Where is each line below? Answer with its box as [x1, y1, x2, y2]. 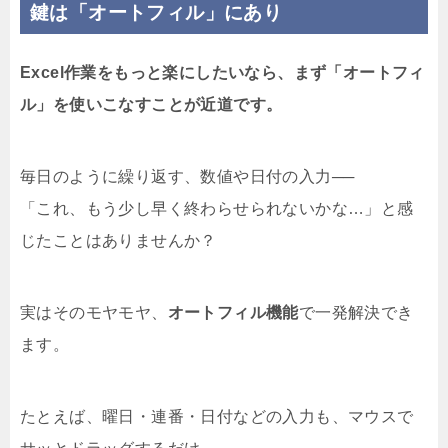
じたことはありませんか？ [20, 232, 217, 250]
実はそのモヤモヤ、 [20, 304, 168, 322]
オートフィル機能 [167, 304, 299, 322]
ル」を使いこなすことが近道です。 [20, 96, 283, 114]
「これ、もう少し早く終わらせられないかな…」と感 [20, 200, 414, 218]
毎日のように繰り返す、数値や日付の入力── [20, 168, 355, 186]
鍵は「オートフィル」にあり [30, 2, 283, 24]
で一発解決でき [298, 304, 414, 322]
